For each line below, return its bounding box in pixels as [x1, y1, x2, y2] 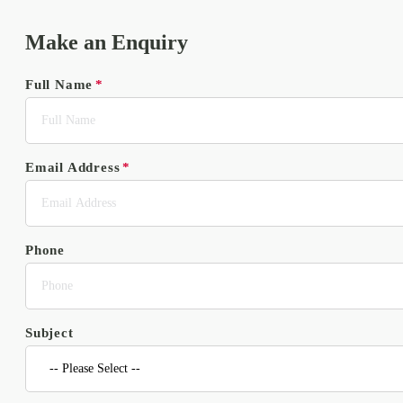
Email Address [25, 160, 121, 175]
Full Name [25, 77, 94, 93]
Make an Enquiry [25, 31, 188, 55]
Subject [25, 326, 74, 341]
